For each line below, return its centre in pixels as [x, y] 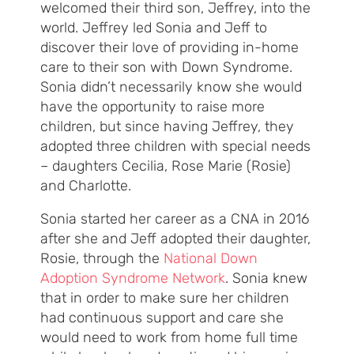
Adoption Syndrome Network [133, 279]
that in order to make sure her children [165, 298]
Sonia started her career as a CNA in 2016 [175, 219]
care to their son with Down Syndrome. [166, 68]
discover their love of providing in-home [169, 48]
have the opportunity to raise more [153, 107]
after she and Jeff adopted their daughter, [175, 239]
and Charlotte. [86, 186]
